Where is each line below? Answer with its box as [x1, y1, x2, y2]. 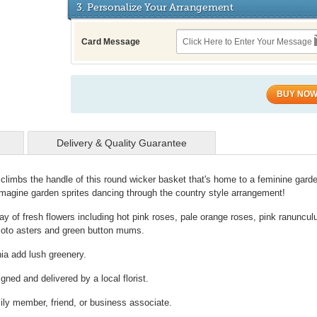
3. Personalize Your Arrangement [76, 1, 234, 13]
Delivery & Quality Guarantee [57, 137, 187, 149]
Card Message [81, 37, 140, 47]
